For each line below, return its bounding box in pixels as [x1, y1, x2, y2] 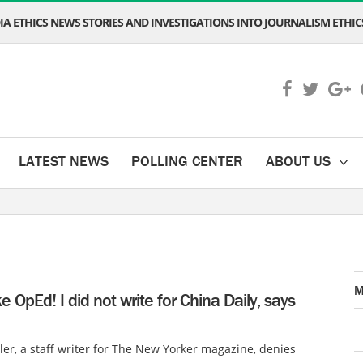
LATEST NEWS [19, 152, 109, 170]
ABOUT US [266, 152, 331, 170]
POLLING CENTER [131, 152, 243, 170]
